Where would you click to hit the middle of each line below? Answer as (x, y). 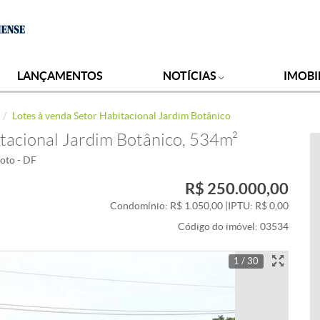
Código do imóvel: (219, 227)
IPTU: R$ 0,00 (258, 206)
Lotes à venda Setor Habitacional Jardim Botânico (121, 116)
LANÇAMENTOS (60, 76)
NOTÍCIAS (190, 76)
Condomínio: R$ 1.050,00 (167, 206)
